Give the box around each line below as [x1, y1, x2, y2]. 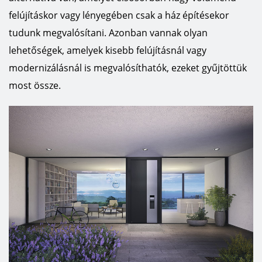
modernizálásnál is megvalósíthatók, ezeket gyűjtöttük [9, 61, 247, 74]
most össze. [9, 79, 61, 92]
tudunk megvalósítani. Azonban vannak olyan [9, 26, 208, 39]
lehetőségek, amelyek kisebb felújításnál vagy [9, 44, 206, 57]
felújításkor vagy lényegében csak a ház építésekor [9, 9, 229, 22]
